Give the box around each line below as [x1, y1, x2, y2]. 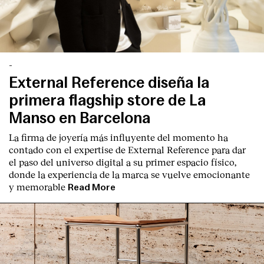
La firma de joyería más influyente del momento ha [9, 131, 228, 143]
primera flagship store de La [9, 93, 206, 109]
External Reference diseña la [9, 75, 209, 91]
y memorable [9, 181, 65, 193]
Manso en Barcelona [9, 110, 150, 127]
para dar [209, 144, 246, 156]
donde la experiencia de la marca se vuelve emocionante [9, 169, 250, 180]
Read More [68, 183, 115, 193]
